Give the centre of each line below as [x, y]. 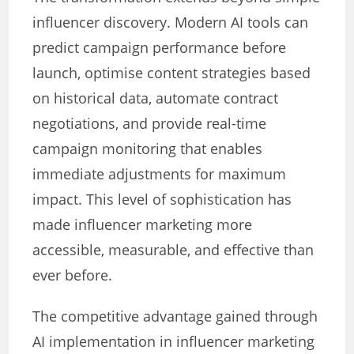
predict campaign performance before [160, 48]
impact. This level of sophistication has [162, 200]
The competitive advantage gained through [175, 316]
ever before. [73, 275]
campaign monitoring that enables [148, 149]
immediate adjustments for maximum [160, 174]
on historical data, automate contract [156, 98]
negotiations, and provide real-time [150, 124]
